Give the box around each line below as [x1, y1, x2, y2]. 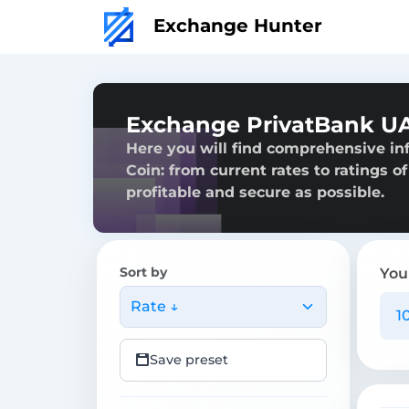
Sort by [120, 263, 167, 280]
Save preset [150, 351, 228, 368]
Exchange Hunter [148, 14, 322, 37]
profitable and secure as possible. [126, 183, 384, 201]
